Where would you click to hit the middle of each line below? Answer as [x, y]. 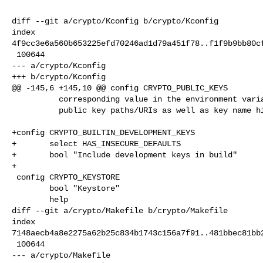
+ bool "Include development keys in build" [124, 155]
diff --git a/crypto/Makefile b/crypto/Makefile [120, 210]
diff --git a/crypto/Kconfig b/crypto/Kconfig [115, 21]
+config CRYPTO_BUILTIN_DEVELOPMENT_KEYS [103, 132]
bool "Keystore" [31, 188]
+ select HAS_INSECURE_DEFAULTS [96, 144]
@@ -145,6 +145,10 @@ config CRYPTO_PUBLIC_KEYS [120, 88]
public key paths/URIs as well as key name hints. [35, 110]
